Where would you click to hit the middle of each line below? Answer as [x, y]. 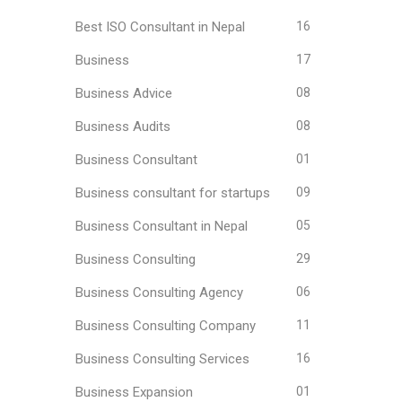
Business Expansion [134, 392]
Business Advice [123, 93]
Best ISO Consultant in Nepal [160, 27]
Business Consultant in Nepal [161, 226]
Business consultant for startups [172, 193]
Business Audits [122, 127]
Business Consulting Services [162, 359]
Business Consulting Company [165, 326]
